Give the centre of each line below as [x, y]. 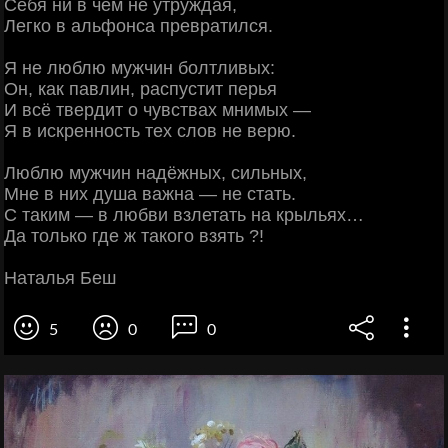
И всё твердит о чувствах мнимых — [157, 110]
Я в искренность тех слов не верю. [150, 131]
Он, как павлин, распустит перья [140, 89]
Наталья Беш [60, 278]
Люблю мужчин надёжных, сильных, [155, 173]
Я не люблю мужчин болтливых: [139, 68]
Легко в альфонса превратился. [138, 26]
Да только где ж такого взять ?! [134, 236]
